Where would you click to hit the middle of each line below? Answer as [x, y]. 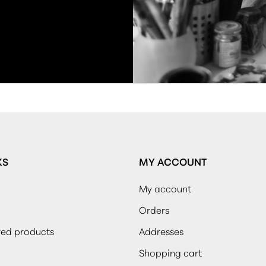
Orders [154, 209]
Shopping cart [170, 252]
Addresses [161, 230]
